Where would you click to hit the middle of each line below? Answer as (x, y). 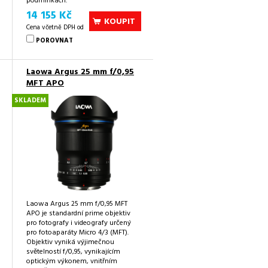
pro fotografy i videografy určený (79, 223)
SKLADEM (30, 101)
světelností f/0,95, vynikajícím (73, 252)
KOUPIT (120, 22)
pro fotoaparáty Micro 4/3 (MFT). (77, 233)
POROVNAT (54, 41)
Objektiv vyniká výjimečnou (70, 243)
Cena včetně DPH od (55, 28)
